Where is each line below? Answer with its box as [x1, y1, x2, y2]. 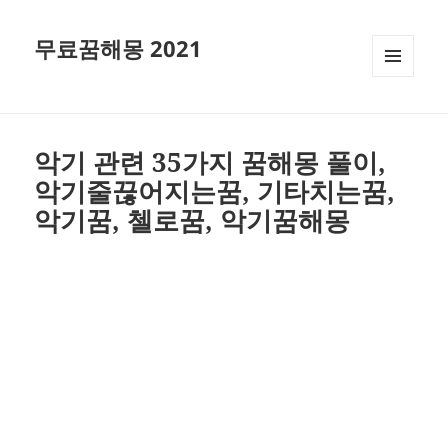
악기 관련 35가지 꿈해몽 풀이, [34, 144, 387, 181]
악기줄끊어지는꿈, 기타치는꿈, [34, 173, 396, 210]
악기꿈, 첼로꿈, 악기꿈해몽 [34, 202, 351, 239]
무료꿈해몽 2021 [34, 33, 203, 64]
